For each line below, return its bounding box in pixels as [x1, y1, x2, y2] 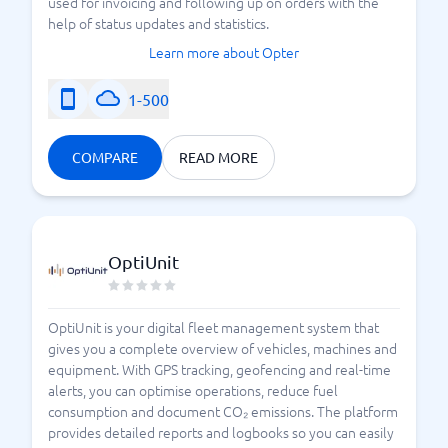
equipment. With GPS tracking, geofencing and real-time [48, 359, 391, 379]
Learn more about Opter [149, 42, 299, 62]
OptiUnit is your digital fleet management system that [48, 317, 379, 337]
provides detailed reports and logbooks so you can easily [48, 422, 394, 442]
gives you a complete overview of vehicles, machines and [48, 338, 397, 358]
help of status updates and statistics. [48, 13, 269, 33]
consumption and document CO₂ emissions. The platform [48, 401, 398, 421]
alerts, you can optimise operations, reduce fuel [48, 380, 338, 400]
